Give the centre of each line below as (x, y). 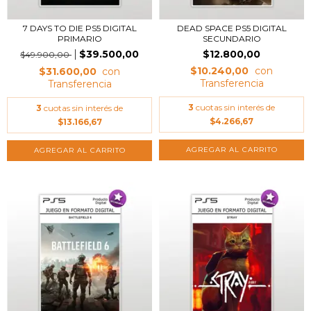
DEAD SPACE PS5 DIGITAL (232, 28)
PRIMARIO (79, 39)
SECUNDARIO (232, 39)
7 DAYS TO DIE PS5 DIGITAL (79, 28)
